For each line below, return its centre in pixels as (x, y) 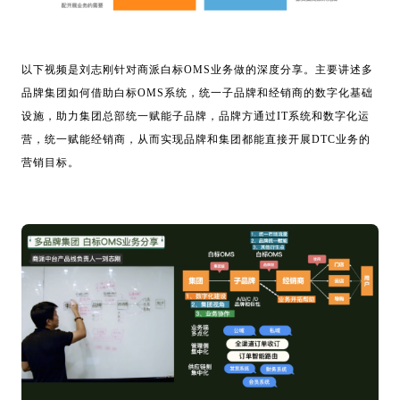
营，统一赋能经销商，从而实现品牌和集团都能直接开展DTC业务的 (196, 139)
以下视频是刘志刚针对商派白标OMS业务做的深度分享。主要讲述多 (197, 69)
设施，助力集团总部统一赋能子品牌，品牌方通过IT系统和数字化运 (196, 116)
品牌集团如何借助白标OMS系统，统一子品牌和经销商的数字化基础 (197, 92)
